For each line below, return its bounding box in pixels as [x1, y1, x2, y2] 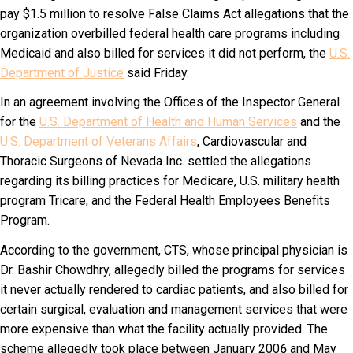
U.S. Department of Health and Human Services [39, 114, 297, 129]
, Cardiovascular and [197, 134, 307, 149]
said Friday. [124, 65, 189, 80]
